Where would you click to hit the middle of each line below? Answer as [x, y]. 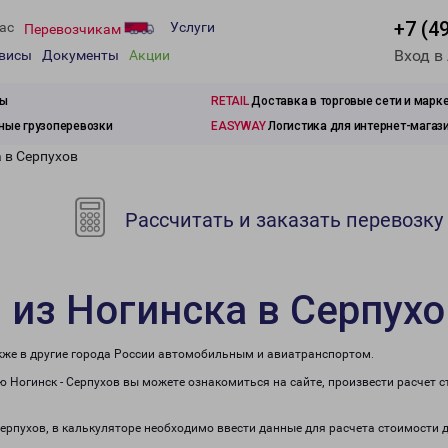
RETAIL [230, 101]
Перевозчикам [74, 28]
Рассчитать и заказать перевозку [282, 220]
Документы [80, 55]
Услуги [192, 27]
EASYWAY [238, 126]
